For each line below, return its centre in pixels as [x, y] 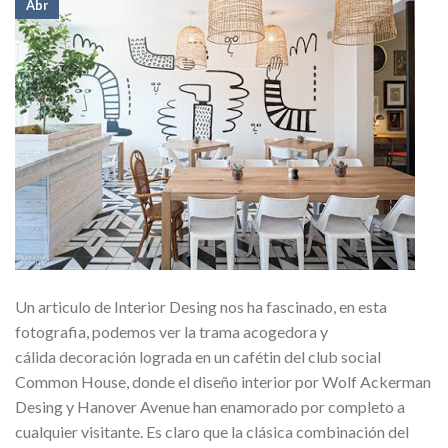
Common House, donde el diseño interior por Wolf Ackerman [223, 381]
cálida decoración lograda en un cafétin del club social [198, 356]
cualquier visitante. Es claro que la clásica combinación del [212, 431]
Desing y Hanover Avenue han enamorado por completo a [210, 406]
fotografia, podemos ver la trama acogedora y [171, 331]
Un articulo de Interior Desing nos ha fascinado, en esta [201, 306]
